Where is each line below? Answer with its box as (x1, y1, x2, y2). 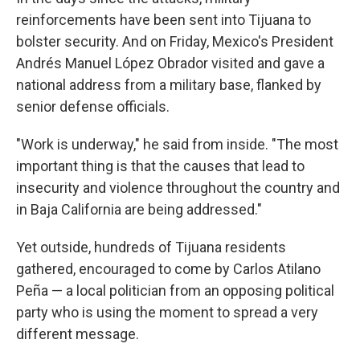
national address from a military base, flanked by (16, 76, 321, 93)
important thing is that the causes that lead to (16, 157, 305, 174)
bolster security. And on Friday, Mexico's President (16, 33, 333, 50)
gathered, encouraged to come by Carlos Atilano (16, 260, 321, 277)
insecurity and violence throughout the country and (16, 179, 340, 196)
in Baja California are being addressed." (16, 201, 262, 218)
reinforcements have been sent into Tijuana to (16, 11, 311, 28)
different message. (16, 325, 139, 342)
